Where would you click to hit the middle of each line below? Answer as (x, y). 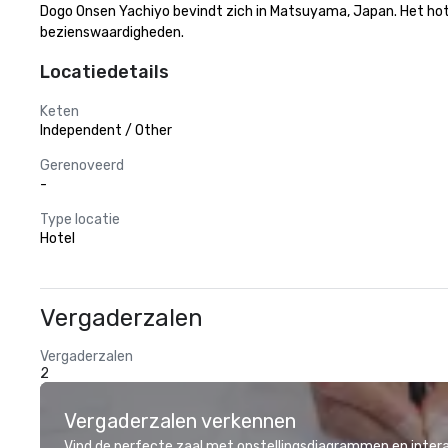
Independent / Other (106, 130)
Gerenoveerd (82, 165)
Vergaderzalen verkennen (180, 421)
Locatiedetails (104, 72)
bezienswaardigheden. (112, 32)
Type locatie (80, 219)
